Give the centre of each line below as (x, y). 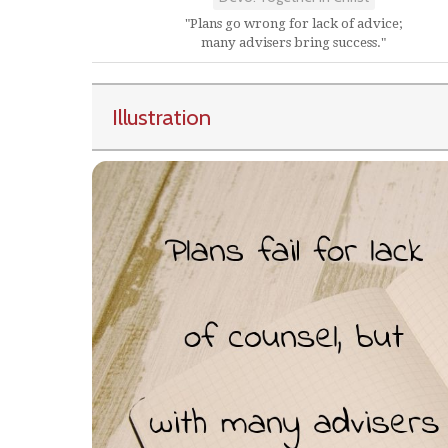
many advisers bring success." (293, 42)
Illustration (161, 117)
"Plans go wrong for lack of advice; (293, 23)
